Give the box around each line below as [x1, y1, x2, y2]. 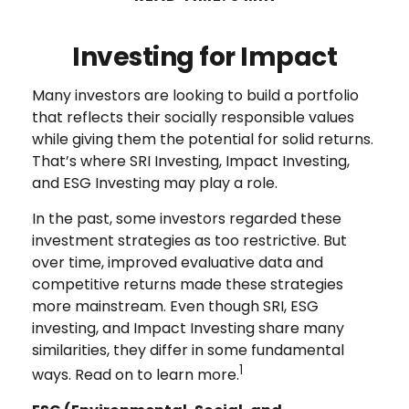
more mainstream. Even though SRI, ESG [32, 296, 319, 317]
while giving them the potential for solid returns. [32, 129, 373, 150]
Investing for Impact [72, 39, 337, 75]
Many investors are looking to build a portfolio [32, 85, 359, 106]
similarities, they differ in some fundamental [32, 340, 344, 361]
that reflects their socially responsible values [32, 107, 354, 128]
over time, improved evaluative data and [32, 252, 323, 273]
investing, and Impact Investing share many [32, 318, 344, 339]
